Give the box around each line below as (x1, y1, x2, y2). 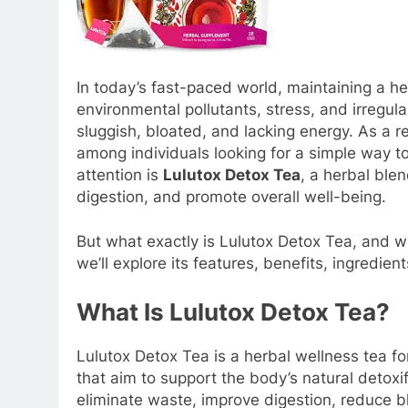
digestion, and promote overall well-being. (76, 187, 386, 206)
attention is (76, 165, 163, 184)
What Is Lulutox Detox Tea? (76, 297, 390, 326)
